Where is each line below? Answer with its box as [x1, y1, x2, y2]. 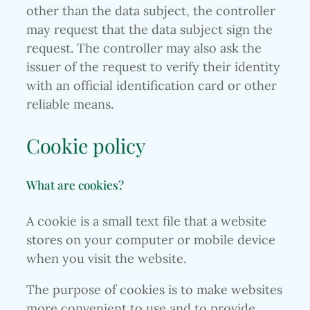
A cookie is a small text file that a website [26, 213, 266, 230]
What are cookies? [26, 176, 124, 192]
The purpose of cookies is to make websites [26, 282, 282, 298]
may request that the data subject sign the [26, 21, 273, 38]
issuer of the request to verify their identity [26, 59, 280, 75]
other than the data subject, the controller [26, 3, 275, 19]
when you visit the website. [26, 250, 186, 267]
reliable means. [26, 96, 113, 113]
